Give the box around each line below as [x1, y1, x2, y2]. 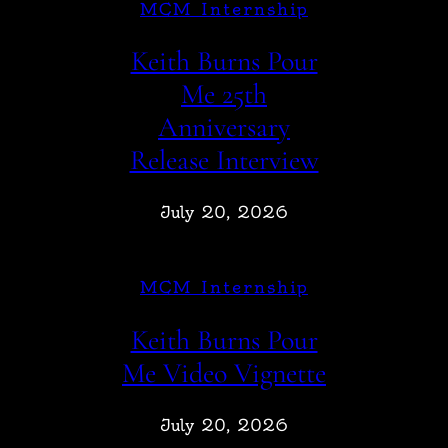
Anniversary [158, 110, 290, 145]
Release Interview [129, 143, 319, 178]
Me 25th [181, 77, 267, 112]
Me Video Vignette [122, 355, 326, 390]
